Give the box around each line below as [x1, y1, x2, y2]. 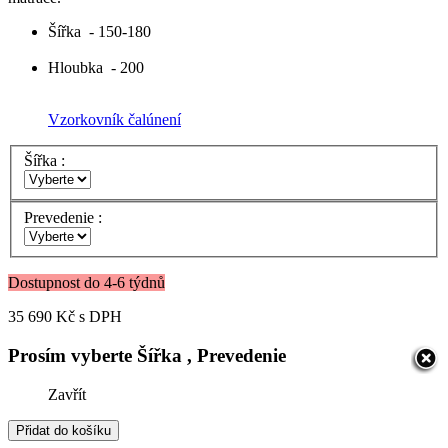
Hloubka [48, 58, 103, 76]
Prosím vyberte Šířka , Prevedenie [8, 344, 286, 366]
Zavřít [48, 385, 86, 403]
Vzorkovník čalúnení [48, 110, 181, 128]
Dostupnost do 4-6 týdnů [8, 274, 165, 292]
